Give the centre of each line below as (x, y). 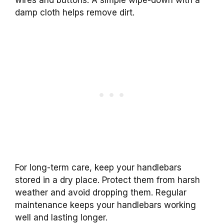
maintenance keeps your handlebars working (105, 205)
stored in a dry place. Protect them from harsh (107, 180)
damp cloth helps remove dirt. (75, 12)
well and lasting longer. (61, 218)
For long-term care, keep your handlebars (98, 168)
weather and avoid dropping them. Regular (101, 193)
